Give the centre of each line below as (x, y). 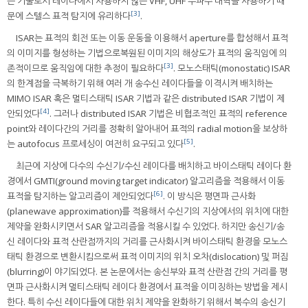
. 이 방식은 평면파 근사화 (209, 196)
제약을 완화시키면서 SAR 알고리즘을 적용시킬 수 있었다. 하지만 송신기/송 (146, 226)
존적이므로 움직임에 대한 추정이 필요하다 (85, 68)
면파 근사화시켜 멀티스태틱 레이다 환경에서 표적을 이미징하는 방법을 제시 (147, 286)
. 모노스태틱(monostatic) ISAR (232, 68)
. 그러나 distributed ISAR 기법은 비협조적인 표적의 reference (168, 113)
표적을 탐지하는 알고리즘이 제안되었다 (80, 196)
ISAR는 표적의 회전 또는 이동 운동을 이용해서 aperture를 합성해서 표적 (152, 37)
